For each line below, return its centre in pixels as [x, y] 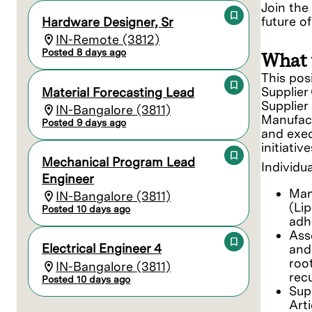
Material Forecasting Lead [118, 92]
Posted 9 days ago [84, 122]
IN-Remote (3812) [108, 40]
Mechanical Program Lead [119, 162]
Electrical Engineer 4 [102, 249]
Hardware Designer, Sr [108, 22]
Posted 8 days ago [84, 53]
